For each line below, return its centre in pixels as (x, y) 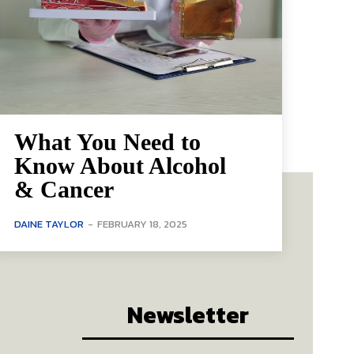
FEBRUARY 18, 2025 (142, 224)
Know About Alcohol (120, 166)
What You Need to (107, 142)
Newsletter (188, 315)
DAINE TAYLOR (49, 224)
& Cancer (64, 190)
